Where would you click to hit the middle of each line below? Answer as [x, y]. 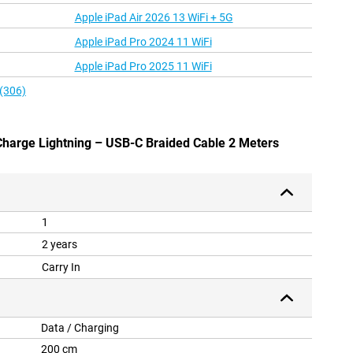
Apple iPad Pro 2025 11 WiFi [143, 67]
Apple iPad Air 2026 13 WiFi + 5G [154, 18]
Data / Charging [80, 328]
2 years [59, 245]
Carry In [61, 268]
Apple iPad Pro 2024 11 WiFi [143, 42]
